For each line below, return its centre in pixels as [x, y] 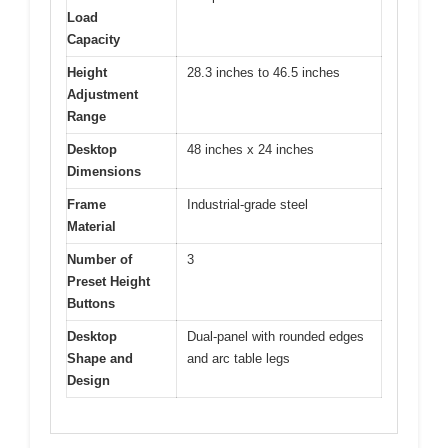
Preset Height [108, 282]
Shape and [100, 359]
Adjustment [102, 95]
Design [88, 381]
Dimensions [104, 172]
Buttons [91, 304]
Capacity [93, 40]
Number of [99, 260]
